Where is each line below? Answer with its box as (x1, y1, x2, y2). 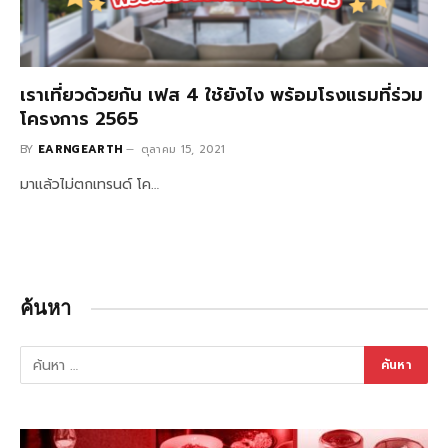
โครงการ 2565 (20, 105, 138, 133)
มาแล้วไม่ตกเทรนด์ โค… (20, 174, 159, 195)
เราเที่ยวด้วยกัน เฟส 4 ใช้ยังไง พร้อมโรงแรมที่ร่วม (20, 81, 423, 109)
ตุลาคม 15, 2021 (140, 141, 226, 158)
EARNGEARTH (38, 141, 123, 158)
